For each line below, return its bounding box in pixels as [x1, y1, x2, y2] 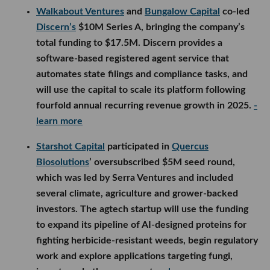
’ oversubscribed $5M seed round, [89, 157, 235, 168]
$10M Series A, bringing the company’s [76, 22, 245, 33]
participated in [105, 142, 172, 152]
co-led [220, 7, 250, 17]
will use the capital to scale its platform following [36, 85, 245, 95]
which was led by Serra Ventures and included [36, 173, 233, 183]
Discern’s [36, 22, 76, 33]
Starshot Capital [36, 142, 105, 152]
